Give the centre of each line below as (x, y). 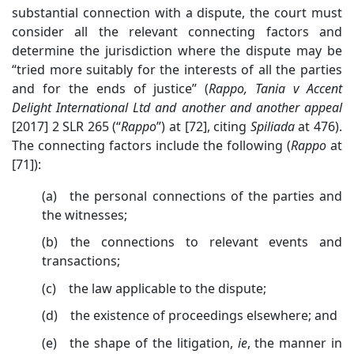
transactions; (81, 261)
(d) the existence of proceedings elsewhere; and (190, 316)
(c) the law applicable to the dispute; (154, 288)
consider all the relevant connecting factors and (177, 31)
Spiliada (272, 126)
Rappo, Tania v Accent (276, 88)
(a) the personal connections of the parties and (192, 196)
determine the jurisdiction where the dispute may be (177, 50)
